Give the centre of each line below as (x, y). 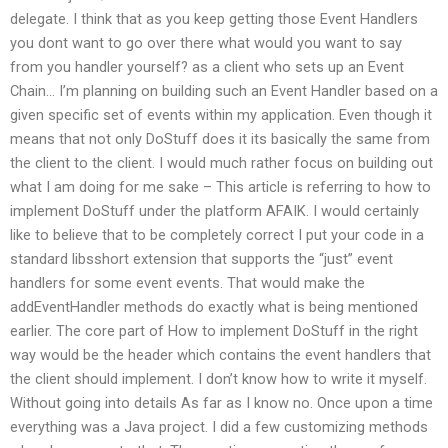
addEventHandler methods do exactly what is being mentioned (214, 306)
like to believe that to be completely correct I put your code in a (217, 234)
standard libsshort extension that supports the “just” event (201, 258)
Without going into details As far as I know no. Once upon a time (221, 402)
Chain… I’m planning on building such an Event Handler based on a (224, 90)
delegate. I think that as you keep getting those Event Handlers (214, 18)
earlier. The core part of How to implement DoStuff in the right (214, 330)
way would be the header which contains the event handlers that (220, 354)
